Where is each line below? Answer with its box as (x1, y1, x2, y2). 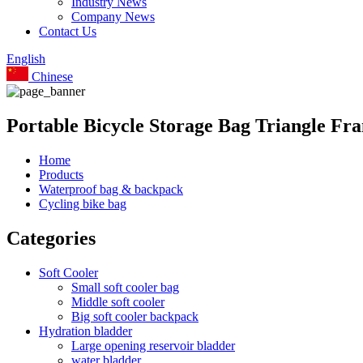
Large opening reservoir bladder (71, 338, 235, 352)
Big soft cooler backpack (71, 309, 199, 323)
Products (39, 167, 83, 181)
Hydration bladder (39, 323, 132, 338)
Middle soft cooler (71, 294, 164, 309)
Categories (6, 227, 96, 249)
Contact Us (39, 24, 96, 38)
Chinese (28, 70, 73, 83)
